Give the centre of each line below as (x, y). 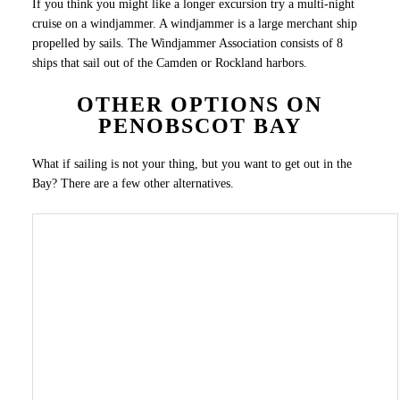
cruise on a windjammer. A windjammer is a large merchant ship (194, 24)
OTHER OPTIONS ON (200, 105)
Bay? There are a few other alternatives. (133, 183)
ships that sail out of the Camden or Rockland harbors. (169, 63)
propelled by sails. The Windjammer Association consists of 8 (187, 44)
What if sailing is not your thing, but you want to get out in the (192, 163)
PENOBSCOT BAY (200, 126)
